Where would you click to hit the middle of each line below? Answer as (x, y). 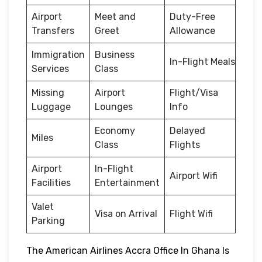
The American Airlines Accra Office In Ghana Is (128, 250)
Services (50, 68)
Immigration (58, 54)
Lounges (114, 106)
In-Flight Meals (202, 61)
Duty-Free (192, 16)
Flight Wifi (191, 213)
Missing (48, 92)
